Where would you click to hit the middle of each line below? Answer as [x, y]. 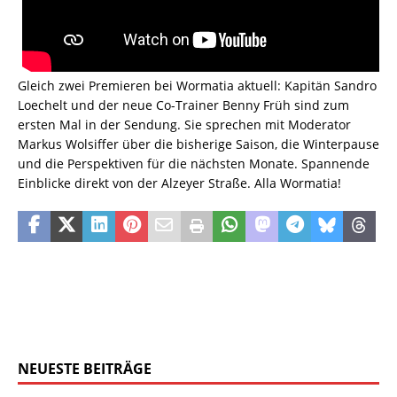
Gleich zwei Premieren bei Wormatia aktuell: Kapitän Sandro [197, 85]
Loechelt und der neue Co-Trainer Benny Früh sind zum [183, 105]
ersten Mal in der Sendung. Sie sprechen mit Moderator [184, 124]
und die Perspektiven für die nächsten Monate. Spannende [194, 163]
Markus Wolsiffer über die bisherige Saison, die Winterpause [198, 144]
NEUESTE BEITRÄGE [85, 368]
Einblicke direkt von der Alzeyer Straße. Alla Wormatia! [179, 183]
